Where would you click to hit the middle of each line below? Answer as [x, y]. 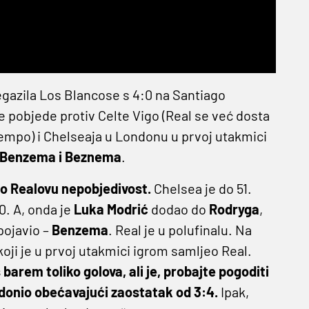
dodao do [178, 209]
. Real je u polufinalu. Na [180, 230]
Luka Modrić [111, 209]
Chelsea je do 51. [201, 189]
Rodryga [234, 209]
